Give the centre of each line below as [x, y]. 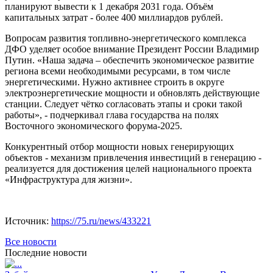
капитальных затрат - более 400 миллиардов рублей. [114, 17]
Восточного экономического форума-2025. [94, 126]
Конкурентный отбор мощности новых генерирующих [119, 146]
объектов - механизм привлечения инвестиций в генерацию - [133, 157]
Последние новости [46, 252]
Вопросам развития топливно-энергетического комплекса [126, 38]
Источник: [28, 221]
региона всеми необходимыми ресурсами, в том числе [118, 71]
